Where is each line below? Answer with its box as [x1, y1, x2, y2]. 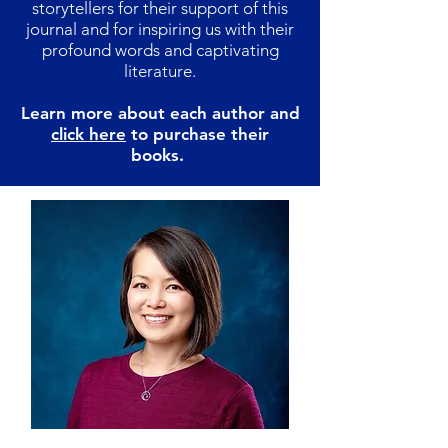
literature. [124, 61, 196, 82]
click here [51, 124, 126, 145]
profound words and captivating [41, 40, 279, 61]
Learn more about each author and [20, 103, 300, 124]
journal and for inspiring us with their [26, 19, 294, 40]
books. [131, 145, 189, 166]
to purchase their [126, 124, 269, 145]
